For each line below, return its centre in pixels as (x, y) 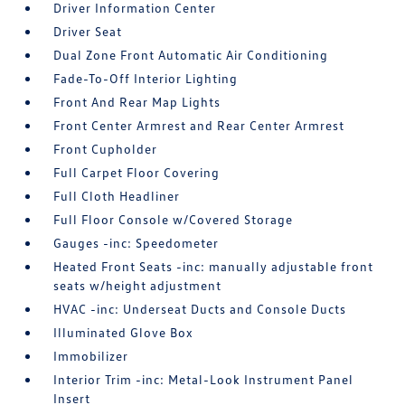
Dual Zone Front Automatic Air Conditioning (191, 55)
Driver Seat (88, 31)
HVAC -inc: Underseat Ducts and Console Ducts (200, 309)
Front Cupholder (106, 149)
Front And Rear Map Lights (137, 102)
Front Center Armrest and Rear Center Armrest (199, 125)
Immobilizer (91, 356)
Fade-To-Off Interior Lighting (146, 78)
